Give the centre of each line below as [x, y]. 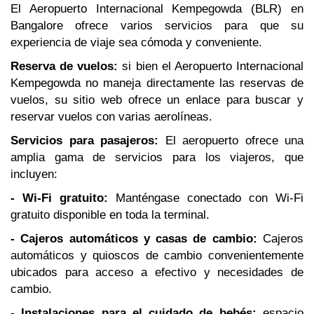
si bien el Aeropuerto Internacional [211, 66]
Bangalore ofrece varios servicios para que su [157, 26]
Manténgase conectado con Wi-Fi [206, 198]
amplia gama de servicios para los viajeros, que [157, 157]
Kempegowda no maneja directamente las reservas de [157, 83]
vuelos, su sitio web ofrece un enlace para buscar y [157, 100]
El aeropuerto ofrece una [231, 141]
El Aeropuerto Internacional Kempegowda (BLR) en [157, 9]
